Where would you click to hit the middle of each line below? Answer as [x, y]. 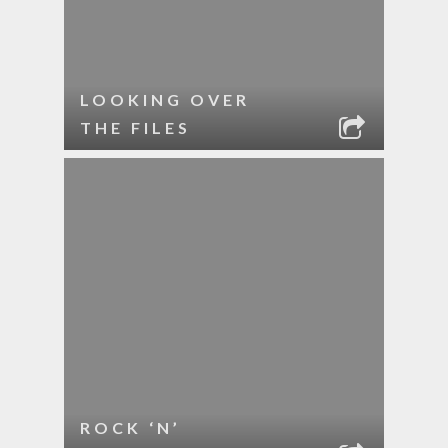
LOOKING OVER [165, 99]
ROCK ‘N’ [130, 427]
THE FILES [135, 127]
